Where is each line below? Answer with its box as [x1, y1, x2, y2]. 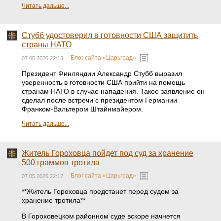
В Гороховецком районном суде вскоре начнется [22, 212, 181, 220]
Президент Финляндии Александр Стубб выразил [22, 70, 182, 77]
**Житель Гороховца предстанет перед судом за [22, 187, 179, 195]
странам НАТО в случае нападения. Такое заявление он [22, 87, 205, 95]
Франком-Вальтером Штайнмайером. [22, 105, 143, 113]
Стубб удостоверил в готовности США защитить [22, 31, 198, 39]
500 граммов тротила [22, 158, 100, 167]
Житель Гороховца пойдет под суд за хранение [22, 149, 193, 157]
